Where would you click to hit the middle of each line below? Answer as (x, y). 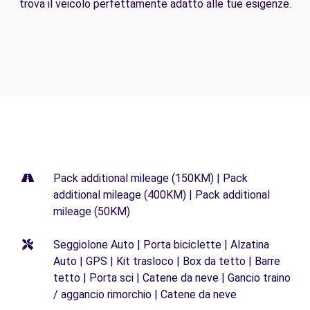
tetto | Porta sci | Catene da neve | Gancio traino (172, 278)
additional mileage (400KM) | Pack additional (162, 195)
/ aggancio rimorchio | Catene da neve (145, 295)
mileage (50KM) (92, 212)
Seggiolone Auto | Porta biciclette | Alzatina (161, 245)
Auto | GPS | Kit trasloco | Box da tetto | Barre (167, 262)
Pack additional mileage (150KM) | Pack (151, 179)
